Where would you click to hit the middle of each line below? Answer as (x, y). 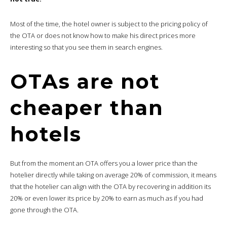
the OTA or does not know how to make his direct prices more (103, 35)
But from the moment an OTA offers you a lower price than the (104, 163)
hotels (46, 134)
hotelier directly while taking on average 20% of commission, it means (113, 175)
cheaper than (87, 107)
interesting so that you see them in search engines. (86, 47)
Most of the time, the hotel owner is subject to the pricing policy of (109, 24)
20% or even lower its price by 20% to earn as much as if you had (107, 198)
